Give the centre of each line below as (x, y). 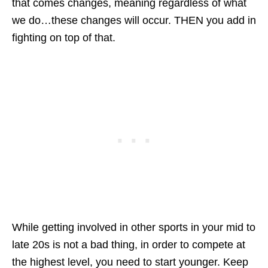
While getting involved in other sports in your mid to (134, 227)
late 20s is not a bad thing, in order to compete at (129, 244)
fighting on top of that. (64, 37)
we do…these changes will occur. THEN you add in (134, 20)
